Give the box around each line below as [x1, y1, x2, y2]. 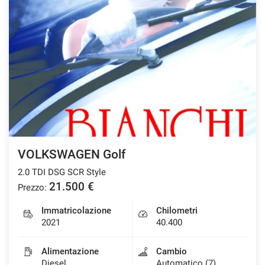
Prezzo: [18, 182, 47, 193]
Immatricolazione [41, 205, 111, 216]
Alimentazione [41, 245, 99, 257]
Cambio [156, 245, 187, 257]
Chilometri [156, 205, 198, 216]
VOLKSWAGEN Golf [18, 147, 125, 161]
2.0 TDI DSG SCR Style [18, 166, 106, 177]
